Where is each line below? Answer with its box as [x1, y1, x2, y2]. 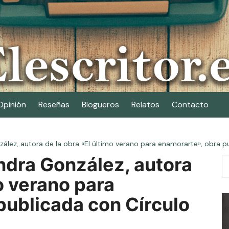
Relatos [131, 99, 159, 110]
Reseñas [38, 99, 70, 110]
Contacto [172, 99, 209, 110]
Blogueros [82, 99, 119, 110]
